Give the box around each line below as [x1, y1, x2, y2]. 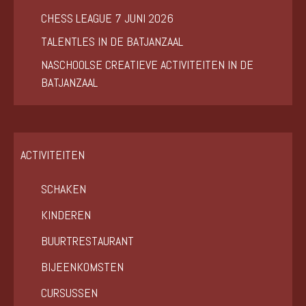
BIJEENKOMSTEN [41, 259, 124, 275]
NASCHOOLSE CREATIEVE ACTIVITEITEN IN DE [41, 57, 253, 73]
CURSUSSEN [41, 285, 98, 301]
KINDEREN [41, 207, 91, 223]
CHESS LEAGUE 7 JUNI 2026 [41, 10, 173, 27]
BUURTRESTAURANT [41, 233, 134, 249]
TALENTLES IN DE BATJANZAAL [41, 33, 183, 50]
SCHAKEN [41, 181, 86, 197]
